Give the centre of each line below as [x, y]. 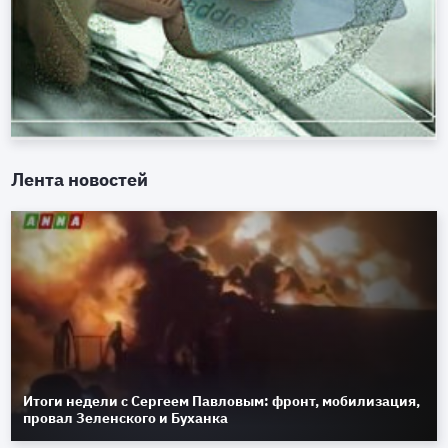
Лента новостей [80, 180]
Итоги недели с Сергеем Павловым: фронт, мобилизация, [222, 401]
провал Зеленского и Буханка [126, 418]
